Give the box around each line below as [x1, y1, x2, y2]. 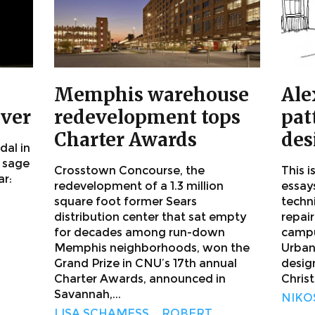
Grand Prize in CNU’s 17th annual [54, 257, 237, 271]
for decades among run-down [54, 226, 225, 240]
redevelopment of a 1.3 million [54, 179, 224, 193]
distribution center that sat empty [54, 210, 246, 224]
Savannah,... [54, 288, 121, 302]
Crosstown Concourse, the [54, 164, 205, 178]
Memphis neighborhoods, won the [54, 241, 250, 255]
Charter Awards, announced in [54, 272, 226, 286]
